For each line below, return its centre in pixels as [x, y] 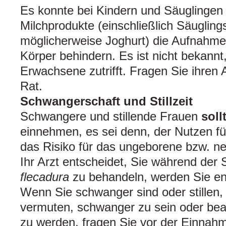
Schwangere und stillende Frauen [111, 117]
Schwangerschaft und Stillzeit [106, 101]
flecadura [45, 177]
